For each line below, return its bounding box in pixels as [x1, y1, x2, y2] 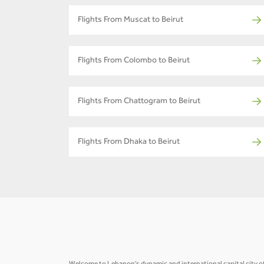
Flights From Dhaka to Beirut [78, 138, 180, 147]
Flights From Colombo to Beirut [78, 57, 190, 65]
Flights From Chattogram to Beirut [78, 97, 200, 106]
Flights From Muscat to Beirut [78, 16, 183, 25]
